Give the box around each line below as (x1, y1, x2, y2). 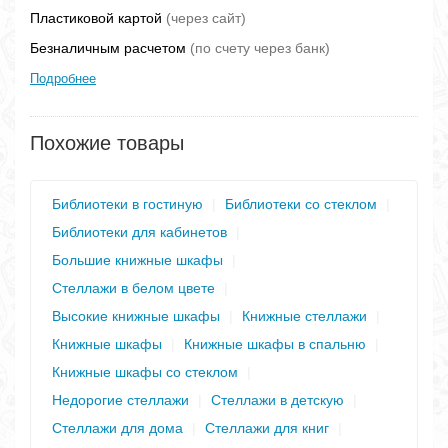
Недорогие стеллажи (52, 391, 189, 408)
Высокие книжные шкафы (52, 307, 220, 324)
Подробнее (30, 70, 96, 86)
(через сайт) (166, 9, 246, 26)
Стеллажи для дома (52, 419, 183, 436)
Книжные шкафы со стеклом (52, 363, 238, 380)
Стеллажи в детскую (211, 391, 344, 408)
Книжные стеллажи (242, 307, 367, 324)
